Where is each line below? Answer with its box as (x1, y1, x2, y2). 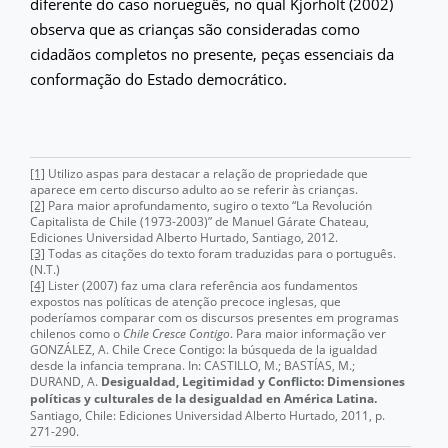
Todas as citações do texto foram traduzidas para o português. (45, 244, 396, 261)
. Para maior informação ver (230, 324, 386, 341)
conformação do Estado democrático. (30, 68, 287, 89)
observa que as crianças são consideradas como (30, 18, 360, 39)
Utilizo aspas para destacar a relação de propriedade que (45, 164, 368, 181)
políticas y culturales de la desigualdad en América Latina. (30, 389, 377, 407)
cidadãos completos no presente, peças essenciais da (30, 43, 394, 64)
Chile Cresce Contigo (123, 324, 230, 341)
